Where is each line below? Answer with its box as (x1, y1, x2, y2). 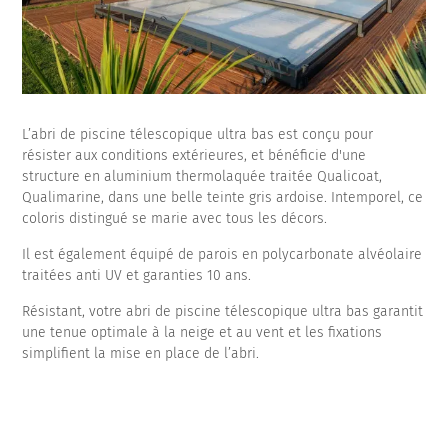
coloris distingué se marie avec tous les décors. (22, 210, 328, 228)
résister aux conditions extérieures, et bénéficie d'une (22, 147, 367, 165)
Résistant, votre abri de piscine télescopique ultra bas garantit (22, 303, 424, 321)
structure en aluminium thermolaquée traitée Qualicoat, (22, 168, 383, 186)
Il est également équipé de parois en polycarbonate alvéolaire (22, 246, 423, 264)
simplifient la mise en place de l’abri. (22, 345, 260, 363)
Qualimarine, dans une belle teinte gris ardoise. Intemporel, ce (22, 189, 424, 207)
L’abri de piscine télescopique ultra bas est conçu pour (22, 126, 374, 144)
